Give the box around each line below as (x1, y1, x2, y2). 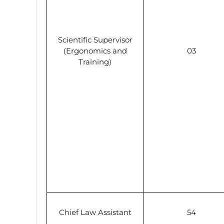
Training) (78, 56, 111, 66)
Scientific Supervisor (57, 34, 132, 44)
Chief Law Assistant (58, 207, 131, 217)
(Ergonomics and (63, 45, 127, 55)
